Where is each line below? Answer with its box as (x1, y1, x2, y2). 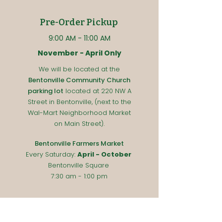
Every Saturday (25, 149, 74, 159)
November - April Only (37, 48, 121, 58)
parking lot (27, 86, 63, 96)
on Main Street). (54, 118, 105, 128)
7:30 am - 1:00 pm (51, 171, 108, 181)
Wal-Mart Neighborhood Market (28, 108, 131, 117)
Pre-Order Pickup (39, 16, 119, 28)
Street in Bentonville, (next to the (27, 97, 131, 107)
